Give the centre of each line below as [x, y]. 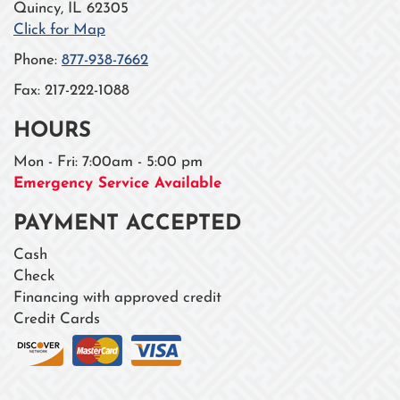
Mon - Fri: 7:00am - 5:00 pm [108, 162]
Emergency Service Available [117, 183]
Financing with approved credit [117, 297]
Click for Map [59, 29]
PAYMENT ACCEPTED [128, 224]
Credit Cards [57, 319]
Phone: [37, 60]
